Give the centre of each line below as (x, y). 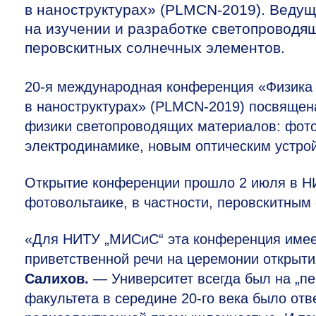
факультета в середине (103, 298)
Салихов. (57, 279)
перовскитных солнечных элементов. (155, 48)
